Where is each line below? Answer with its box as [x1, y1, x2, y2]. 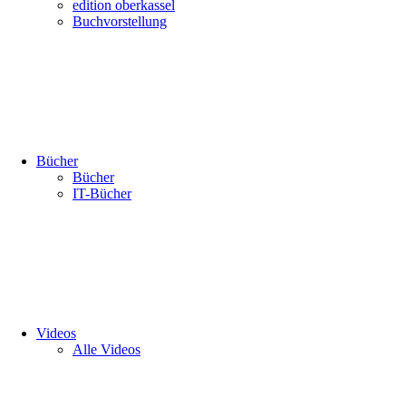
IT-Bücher [72, 186, 131, 201]
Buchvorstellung [72, 14, 167, 29]
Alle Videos [72, 342, 140, 357]
